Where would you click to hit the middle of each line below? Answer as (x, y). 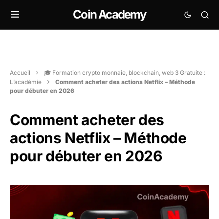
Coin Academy (109, 14)
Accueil (20, 73)
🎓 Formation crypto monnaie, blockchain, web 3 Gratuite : (125, 73)
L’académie (26, 82)
